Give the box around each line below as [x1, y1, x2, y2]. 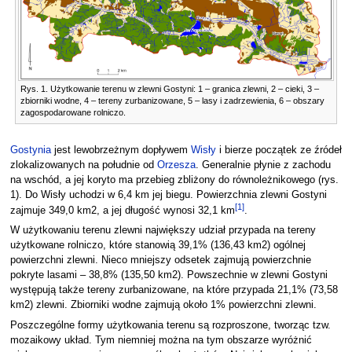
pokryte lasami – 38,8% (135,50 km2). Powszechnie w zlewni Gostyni [9, 269, 328, 281]
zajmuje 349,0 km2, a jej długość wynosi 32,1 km [9, 205, 235, 217]
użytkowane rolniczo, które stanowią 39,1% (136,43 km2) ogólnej [9, 240, 306, 251]
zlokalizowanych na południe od [9, 159, 157, 170]
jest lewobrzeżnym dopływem [50, 144, 191, 156]
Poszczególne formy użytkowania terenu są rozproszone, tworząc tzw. [9, 319, 331, 331]
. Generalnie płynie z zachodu [195, 159, 331, 170]
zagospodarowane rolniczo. [20, 107, 126, 117]
